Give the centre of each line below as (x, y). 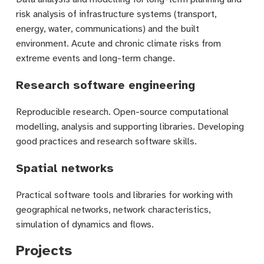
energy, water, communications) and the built (107, 29)
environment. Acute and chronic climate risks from (118, 43)
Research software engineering (105, 85)
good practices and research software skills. (106, 141)
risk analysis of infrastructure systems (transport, (116, 14)
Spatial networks (65, 168)
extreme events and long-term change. (95, 58)
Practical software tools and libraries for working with (124, 195)
